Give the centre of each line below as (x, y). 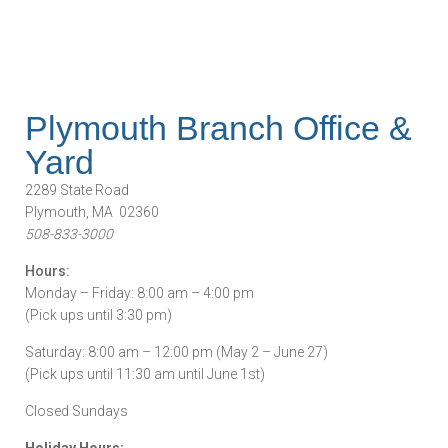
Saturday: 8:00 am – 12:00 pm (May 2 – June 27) (176, 352)
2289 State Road (77, 190)
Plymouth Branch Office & (218, 128)
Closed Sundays (76, 411)
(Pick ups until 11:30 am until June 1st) (145, 374)
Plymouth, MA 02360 (92, 212)
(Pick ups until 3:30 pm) (98, 315)
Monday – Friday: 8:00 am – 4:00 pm (139, 293)
